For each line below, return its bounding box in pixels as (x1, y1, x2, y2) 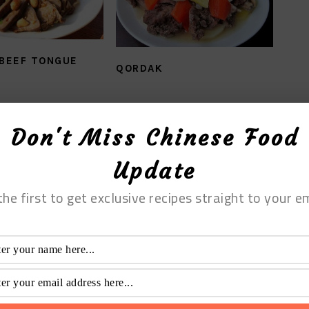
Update (113, 157, 196, 185)
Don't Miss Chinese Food (10, 124, 299, 152)
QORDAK (116, 62, 163, 75)
